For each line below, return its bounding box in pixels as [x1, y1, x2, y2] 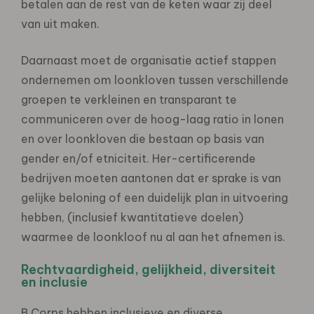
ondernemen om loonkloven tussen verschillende [21, 72, 289, 87]
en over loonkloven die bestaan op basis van [21, 131, 264, 146]
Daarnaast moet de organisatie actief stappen [21, 53, 276, 67]
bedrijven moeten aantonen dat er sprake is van [21, 170, 281, 185]
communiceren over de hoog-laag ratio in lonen [21, 111, 284, 126]
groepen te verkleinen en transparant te [21, 92, 237, 107]
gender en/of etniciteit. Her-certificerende [21, 151, 256, 165]
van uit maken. [21, 16, 100, 31]
